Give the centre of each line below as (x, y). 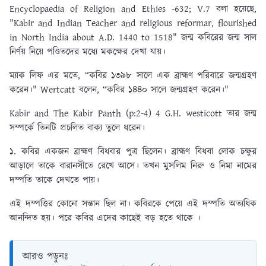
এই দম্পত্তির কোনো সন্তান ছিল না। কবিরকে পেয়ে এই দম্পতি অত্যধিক (133, 204)
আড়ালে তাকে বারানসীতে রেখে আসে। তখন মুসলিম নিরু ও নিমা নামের (133, 166)
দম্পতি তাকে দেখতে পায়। (56, 180)
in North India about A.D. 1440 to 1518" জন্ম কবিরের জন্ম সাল (133, 38)
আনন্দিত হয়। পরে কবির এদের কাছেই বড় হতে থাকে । (105, 218)
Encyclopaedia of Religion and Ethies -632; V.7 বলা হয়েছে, (133, 9)
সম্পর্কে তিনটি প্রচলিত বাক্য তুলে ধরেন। (79, 128)
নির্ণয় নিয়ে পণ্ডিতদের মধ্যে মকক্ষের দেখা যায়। (88, 52)
